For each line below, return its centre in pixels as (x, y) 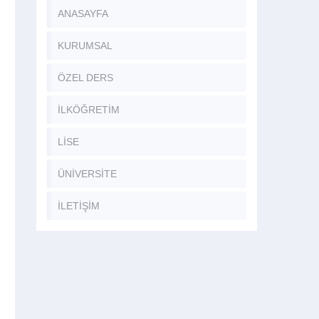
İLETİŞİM (79, 206)
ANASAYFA (83, 14)
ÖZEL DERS (85, 78)
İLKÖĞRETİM (89, 110)
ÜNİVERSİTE (87, 174)
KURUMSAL (85, 46)
